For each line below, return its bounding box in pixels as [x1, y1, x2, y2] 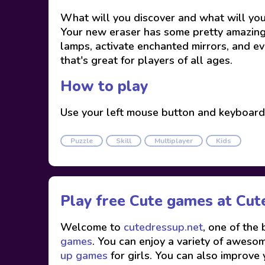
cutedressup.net [121, 220, 203, 234]
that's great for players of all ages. [60, 53, 232, 67]
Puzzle [70, 136, 93, 146]
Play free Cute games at [60, 191, 232, 211]
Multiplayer [154, 136, 193, 146]
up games [60, 248, 108, 263]
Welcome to [60, 220, 121, 234]
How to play [60, 76, 148, 96]
